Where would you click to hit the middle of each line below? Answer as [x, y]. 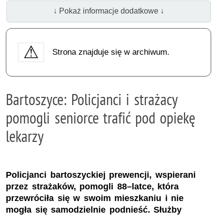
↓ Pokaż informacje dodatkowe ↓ [108, 11]
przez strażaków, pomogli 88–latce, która [93, 187]
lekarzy [25, 136]
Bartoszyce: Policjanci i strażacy [92, 99]
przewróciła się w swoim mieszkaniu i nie [95, 198]
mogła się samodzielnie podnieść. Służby [94, 210]
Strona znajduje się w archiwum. [111, 52]
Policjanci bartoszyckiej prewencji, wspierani [101, 175]
